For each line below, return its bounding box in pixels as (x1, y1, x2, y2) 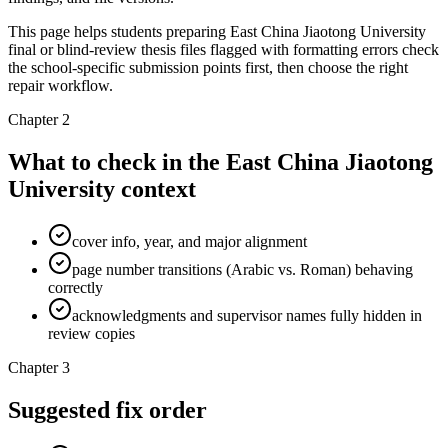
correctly (48, 278, 103, 296)
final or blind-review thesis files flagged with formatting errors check (8, 40, 439, 58)
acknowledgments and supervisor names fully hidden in (72, 306, 422, 324)
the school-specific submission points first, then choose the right (8, 58, 408, 76)
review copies (48, 324, 135, 342)
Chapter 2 (8, 110, 70, 128)
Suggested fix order (8, 396, 207, 423)
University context (8, 175, 196, 202)
